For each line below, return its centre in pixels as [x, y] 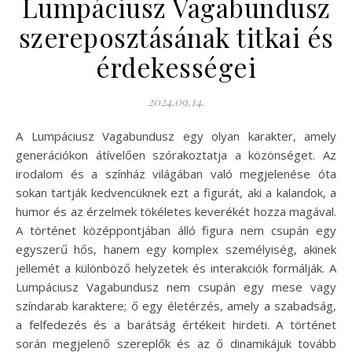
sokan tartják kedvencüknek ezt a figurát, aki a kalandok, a [176, 192]
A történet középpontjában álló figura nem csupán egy [176, 230]
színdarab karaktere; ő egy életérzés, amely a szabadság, [176, 305]
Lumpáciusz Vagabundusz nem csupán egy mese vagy [176, 286]
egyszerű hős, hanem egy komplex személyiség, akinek [176, 249]
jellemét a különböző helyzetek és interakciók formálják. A [176, 268]
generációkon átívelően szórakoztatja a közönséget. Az [176, 154]
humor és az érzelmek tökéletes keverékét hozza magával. [176, 211]
